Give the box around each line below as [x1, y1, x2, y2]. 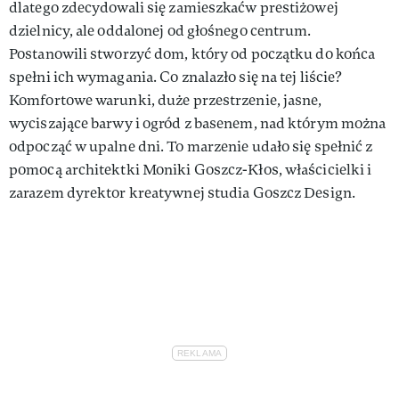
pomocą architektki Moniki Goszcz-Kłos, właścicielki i [9, 159, 372, 179]
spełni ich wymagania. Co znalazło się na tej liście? [9, 67, 343, 86]
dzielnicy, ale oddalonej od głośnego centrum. [9, 20, 312, 40]
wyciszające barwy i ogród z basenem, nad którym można [9, 113, 387, 133]
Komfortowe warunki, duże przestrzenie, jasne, [9, 90, 322, 110]
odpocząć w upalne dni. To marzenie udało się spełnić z [9, 136, 373, 156]
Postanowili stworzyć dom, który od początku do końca [9, 44, 376, 63]
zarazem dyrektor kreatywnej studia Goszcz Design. [9, 183, 355, 202]
